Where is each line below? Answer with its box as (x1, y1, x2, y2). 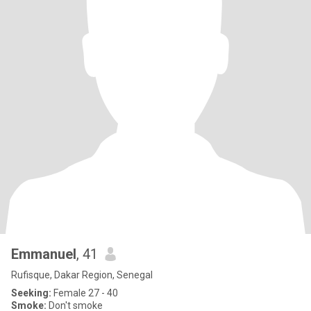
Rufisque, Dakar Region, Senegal (11, 269, 153, 280)
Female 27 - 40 (51, 287, 118, 299)
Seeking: (11, 287, 51, 299)
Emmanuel (11, 246, 76, 262)
